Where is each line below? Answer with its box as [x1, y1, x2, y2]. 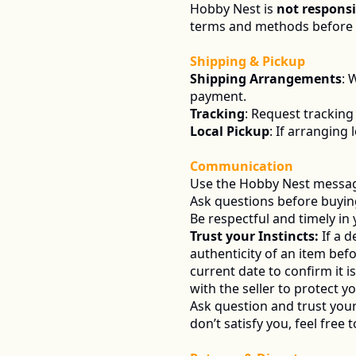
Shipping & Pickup [190, 52, 305, 70]
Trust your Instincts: [190, 227, 319, 245]
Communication [190, 157, 293, 175]
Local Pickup [190, 122, 269, 140]
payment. [190, 87, 246, 105]
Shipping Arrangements [190, 70, 342, 87]
